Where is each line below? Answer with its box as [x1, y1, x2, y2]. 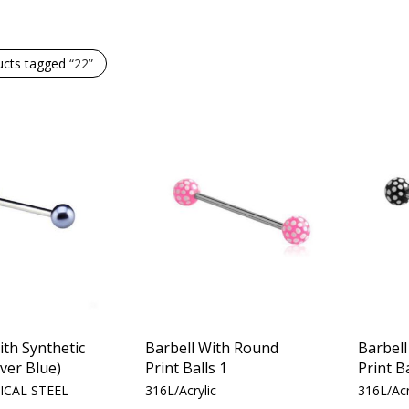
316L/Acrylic [145, 381, 217, 399]
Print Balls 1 [145, 357, 228, 378]
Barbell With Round [145, 337, 279, 358]
